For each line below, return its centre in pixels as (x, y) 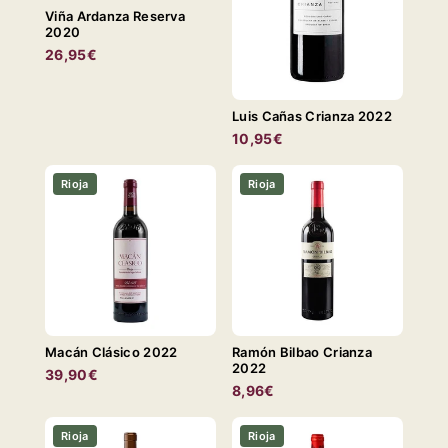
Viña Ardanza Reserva (115, 15)
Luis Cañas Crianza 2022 (312, 116)
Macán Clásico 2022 (111, 352)
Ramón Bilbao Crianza (302, 352)
